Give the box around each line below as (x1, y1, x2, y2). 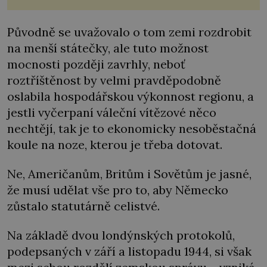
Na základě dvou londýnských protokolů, (7, 228, 235, 243)
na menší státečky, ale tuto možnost (7, 40, 209, 55)
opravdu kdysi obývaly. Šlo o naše (17, 10, 160, 21)
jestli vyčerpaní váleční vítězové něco (7, 104, 216, 120)
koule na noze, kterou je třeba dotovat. (7, 136, 222, 152)
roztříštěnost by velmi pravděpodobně (7, 72, 221, 88)
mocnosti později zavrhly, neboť (7, 56, 185, 72)
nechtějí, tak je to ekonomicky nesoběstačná (7, 120, 256, 136)
